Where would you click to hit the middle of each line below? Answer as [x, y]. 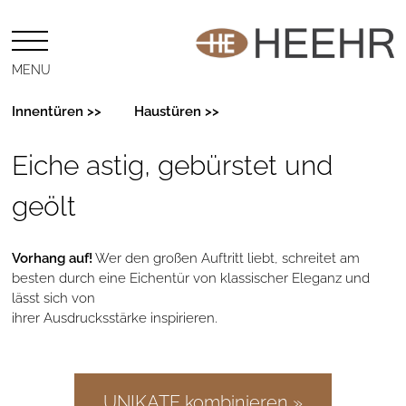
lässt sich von [54, 296]
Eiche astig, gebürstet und [173, 162]
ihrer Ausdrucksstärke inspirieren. [115, 316]
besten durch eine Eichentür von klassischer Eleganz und [191, 276]
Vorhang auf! [53, 256]
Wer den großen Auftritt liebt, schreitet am [227, 256]
